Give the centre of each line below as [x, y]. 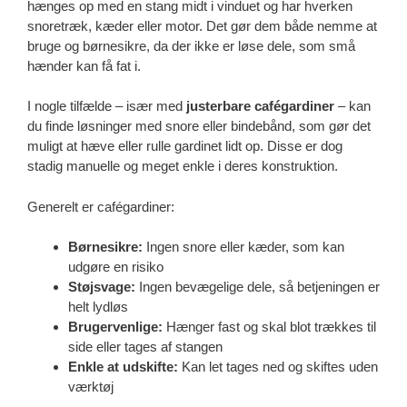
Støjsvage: [102, 287]
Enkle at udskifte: [123, 367]
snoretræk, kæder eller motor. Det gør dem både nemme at [202, 25]
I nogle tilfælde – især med [107, 106]
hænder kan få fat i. [84, 65]
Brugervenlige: [115, 327]
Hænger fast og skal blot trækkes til [269, 327]
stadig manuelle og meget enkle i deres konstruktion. [183, 166]
